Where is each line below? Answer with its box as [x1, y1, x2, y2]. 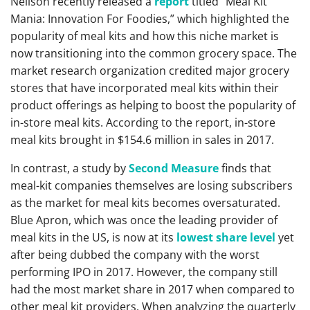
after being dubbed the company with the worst [10, 247, 259, 262]
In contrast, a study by [10, 161, 129, 176]
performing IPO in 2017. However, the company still [10, 264, 277, 280]
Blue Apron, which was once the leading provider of [10, 212, 277, 228]
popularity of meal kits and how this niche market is [10, 28, 279, 44]
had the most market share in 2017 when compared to [10, 282, 295, 297]
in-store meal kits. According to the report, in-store [10, 115, 275, 130]
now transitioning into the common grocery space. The [10, 46, 297, 61]
